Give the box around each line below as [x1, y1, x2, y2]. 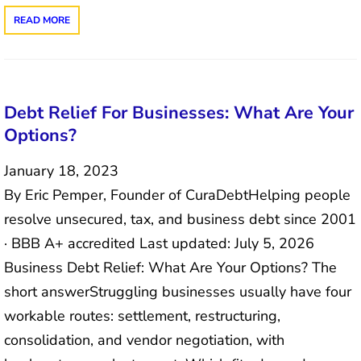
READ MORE [14, 14, 70, 27]
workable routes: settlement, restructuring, [4, 305, 280, 326]
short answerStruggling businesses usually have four [4, 281, 351, 301]
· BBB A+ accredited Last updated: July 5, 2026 [4, 233, 314, 253]
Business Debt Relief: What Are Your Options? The [4, 257, 337, 277]
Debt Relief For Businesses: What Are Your [4, 100, 354, 125]
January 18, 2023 [4, 160, 118, 180]
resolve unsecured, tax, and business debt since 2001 [4, 209, 356, 229]
